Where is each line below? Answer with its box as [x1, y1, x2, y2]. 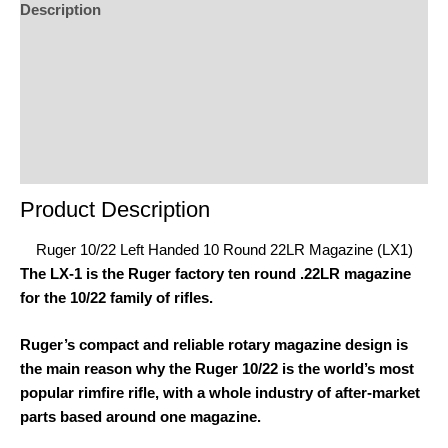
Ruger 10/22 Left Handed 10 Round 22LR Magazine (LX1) [35, 241, 413, 258]
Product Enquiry [20, 118, 135, 135]
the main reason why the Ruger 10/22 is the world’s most [20, 361, 414, 378]
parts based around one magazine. [20, 409, 261, 426]
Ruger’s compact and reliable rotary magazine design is [20, 337, 408, 354]
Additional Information [20, 40, 177, 57]
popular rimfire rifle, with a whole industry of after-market [20, 385, 420, 402]
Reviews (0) [20, 79, 101, 96]
